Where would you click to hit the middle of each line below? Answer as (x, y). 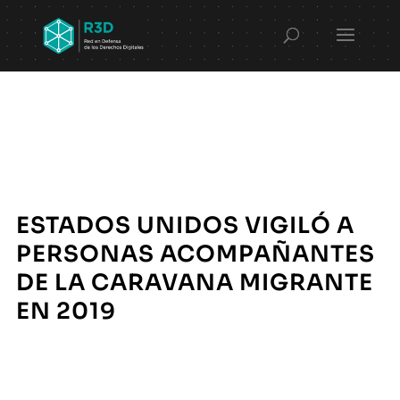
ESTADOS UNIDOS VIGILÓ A (185, 225)
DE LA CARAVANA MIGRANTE (194, 282)
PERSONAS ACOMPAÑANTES (195, 254)
